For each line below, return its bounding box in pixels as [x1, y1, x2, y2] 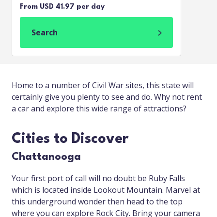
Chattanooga [12, 152, 81, 163]
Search [31, 27, 58, 38]
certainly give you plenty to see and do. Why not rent [12, 92, 202, 103]
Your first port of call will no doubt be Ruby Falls [12, 173, 185, 184]
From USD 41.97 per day [20, 3, 105, 11]
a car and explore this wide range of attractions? [12, 103, 186, 114]
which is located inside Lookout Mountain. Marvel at [12, 185, 200, 196]
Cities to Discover [12, 132, 129, 147]
